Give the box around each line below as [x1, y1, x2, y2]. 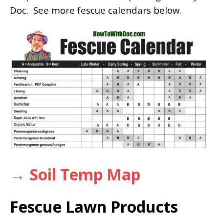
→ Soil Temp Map [10, 163, 140, 185]
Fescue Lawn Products [10, 196, 178, 217]
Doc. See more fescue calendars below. [10, 3, 181, 16]
